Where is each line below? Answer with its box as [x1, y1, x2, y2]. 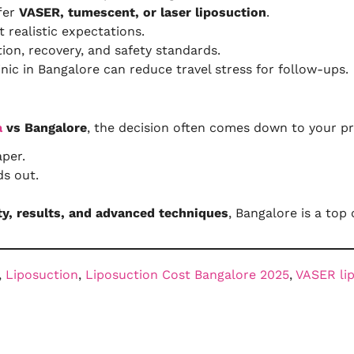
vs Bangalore [2, 120, 87, 135]
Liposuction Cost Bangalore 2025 [85, 267, 289, 282]
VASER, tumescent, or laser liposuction [19, 5, 266, 20]
